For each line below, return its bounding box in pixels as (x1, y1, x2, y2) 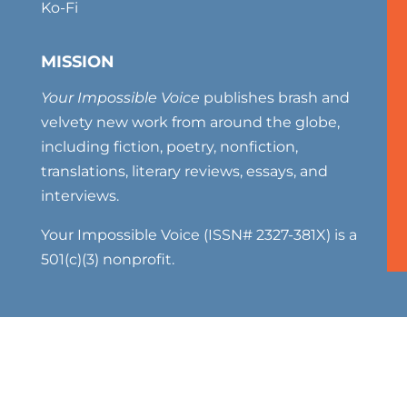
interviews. (40, 187, 119, 205)
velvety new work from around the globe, (40, 114, 340, 132)
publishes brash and (199, 89, 350, 107)
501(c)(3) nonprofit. (40, 251, 174, 269)
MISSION (40, 52, 114, 73)
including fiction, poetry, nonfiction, (40, 138, 298, 156)
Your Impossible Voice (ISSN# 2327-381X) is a (40, 226, 357, 244)
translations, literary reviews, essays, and (40, 163, 328, 181)
